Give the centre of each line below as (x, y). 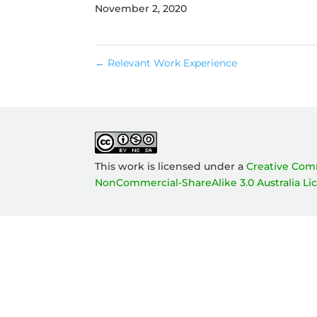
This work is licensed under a (171, 166)
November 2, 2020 (141, 8)
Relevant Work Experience (171, 63)
